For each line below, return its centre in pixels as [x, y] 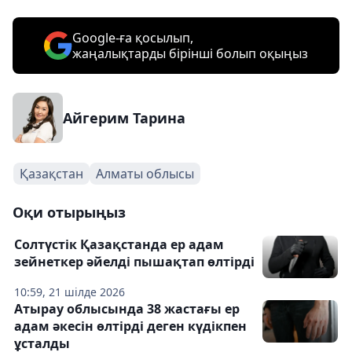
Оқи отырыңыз [69, 212]
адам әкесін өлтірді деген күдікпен [130, 326]
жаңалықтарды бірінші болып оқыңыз [190, 53]
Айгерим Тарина [124, 118]
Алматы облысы [145, 174]
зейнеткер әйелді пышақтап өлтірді [134, 262]
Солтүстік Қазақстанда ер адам [119, 244]
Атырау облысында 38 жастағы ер [127, 309]
